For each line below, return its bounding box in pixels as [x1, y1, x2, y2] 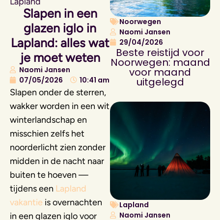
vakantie [10, 196, 43, 208]
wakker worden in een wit [10, 100, 110, 111]
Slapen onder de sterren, [10, 86, 106, 98]
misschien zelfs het [10, 128, 84, 139]
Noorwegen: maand [110, 55, 210, 69]
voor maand [129, 65, 191, 79]
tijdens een [10, 183, 55, 194]
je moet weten [20, 50, 100, 65]
